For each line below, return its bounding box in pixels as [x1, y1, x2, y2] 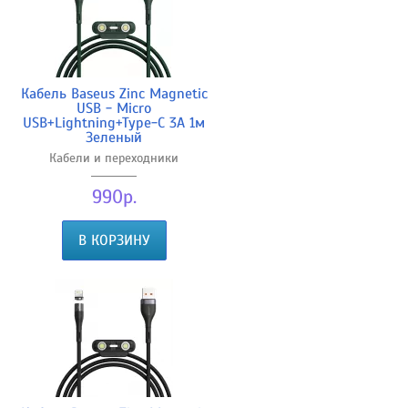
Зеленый [86, 127, 142, 147]
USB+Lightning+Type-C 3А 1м [23, 113, 205, 132]
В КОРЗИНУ [77, 230, 150, 250]
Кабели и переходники [49, 149, 178, 166]
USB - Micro [76, 98, 151, 117]
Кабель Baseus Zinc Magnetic [20, 84, 208, 103]
